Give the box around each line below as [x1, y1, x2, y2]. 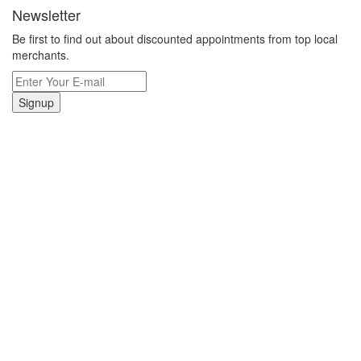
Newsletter [12, 4, 81, 26]
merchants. [12, 47, 69, 64]
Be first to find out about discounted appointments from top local [12, 31, 338, 48]
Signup [19, 94, 54, 111]
